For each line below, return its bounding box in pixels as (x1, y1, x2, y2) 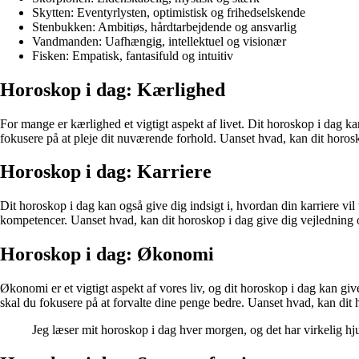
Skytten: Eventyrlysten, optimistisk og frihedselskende (32, 5, 305, 19)
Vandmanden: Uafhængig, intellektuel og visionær (32, 34, 286, 48)
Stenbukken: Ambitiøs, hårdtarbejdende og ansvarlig (32, 19, 296, 34)
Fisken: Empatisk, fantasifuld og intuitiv (32, 48, 233, 63)
